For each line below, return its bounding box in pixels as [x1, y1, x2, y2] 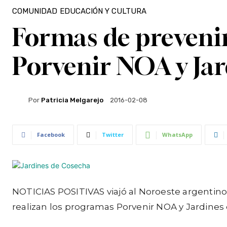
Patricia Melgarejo [41, 96, 103, 104]
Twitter [102, 131, 124, 138]
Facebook [37, 131, 65, 138]
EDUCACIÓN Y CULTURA [60, 7, 146, 16]
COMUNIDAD [12, 7, 57, 16]
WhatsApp [162, 131, 193, 138]
